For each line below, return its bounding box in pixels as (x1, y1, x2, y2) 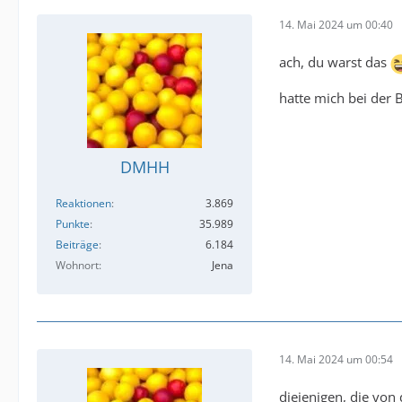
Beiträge (56, 237, 99, 253)
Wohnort (56, 258, 99, 274)
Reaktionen (56, 196, 111, 212)
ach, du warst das (279, 53, 390, 72)
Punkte (56, 216, 90, 232)
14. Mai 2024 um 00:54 (279, 351, 393, 367)
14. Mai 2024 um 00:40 (279, 16, 393, 32)
